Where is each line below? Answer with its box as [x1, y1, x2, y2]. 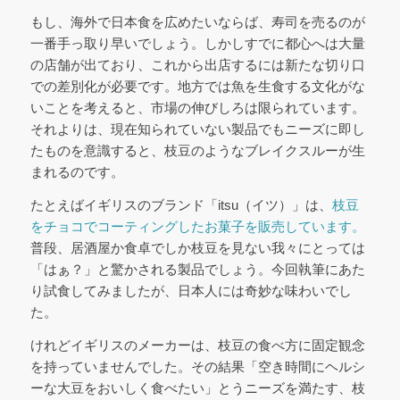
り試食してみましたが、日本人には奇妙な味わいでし [29, 283, 352, 299]
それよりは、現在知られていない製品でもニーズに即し [29, 121, 365, 137]
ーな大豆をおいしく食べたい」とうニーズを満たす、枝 [29, 379, 365, 396]
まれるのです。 [29, 164, 124, 180]
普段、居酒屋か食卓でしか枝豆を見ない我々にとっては [29, 240, 365, 256]
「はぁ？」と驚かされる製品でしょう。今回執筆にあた [29, 262, 365, 278]
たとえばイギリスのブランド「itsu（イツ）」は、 [29, 197, 332, 213]
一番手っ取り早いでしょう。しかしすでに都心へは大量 [29, 36, 365, 52]
